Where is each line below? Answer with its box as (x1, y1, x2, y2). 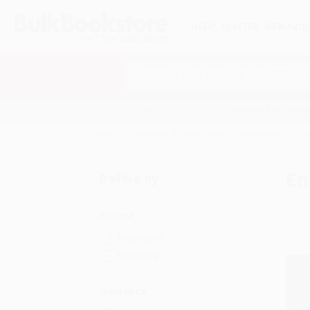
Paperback (117, 232, 165, 244)
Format (99, 210, 134, 222)
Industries (239, 129, 277, 139)
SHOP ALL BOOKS (115, 104, 196, 117)
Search (123, 62, 154, 73)
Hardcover (117, 250, 163, 262)
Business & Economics (132, 129, 221, 139)
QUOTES (221, 21, 259, 33)
